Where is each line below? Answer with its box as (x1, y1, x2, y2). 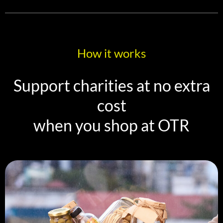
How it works (77, 46, 146, 61)
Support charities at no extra (13, 76, 210, 96)
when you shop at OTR (33, 115, 190, 135)
